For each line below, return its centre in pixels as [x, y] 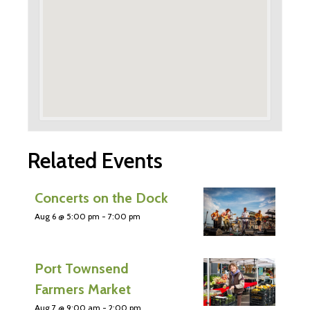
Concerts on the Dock [101, 198]
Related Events [95, 161]
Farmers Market [83, 289]
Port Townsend [82, 268]
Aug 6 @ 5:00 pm [67, 217]
